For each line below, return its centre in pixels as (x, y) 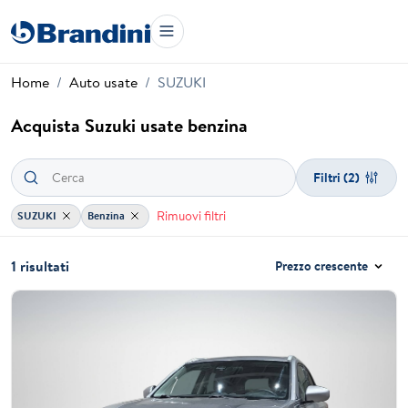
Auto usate (103, 82)
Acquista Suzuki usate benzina (129, 125)
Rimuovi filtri (191, 215)
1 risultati (40, 266)
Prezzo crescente (322, 266)
